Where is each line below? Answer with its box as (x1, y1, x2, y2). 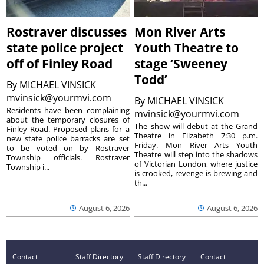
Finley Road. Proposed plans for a (6, 124, 130, 135)
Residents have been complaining (6, 105, 130, 116)
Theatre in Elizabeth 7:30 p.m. (134, 130, 258, 141)
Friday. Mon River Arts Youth (134, 140, 258, 151)
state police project (6, 39, 124, 57)
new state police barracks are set (6, 133, 130, 144)
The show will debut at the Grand (134, 121, 258, 132)
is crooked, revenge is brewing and (134, 168, 258, 179)
